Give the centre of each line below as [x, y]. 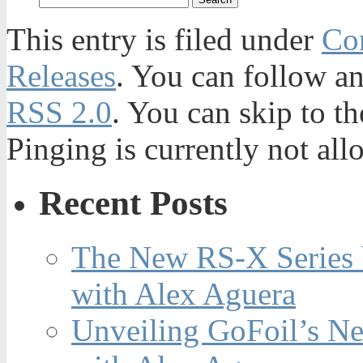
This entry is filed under [164, 40]
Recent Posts [133, 203]
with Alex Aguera [184, 293]
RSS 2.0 [59, 113]
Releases [61, 76]
